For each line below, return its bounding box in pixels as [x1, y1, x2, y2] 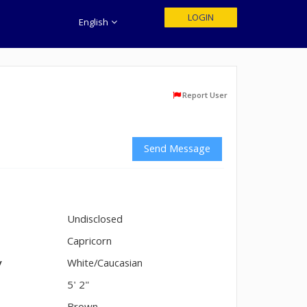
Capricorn [67, 234, 112, 251]
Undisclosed [67, 212, 123, 230]
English [79, 16, 111, 31]
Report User [182, 90, 228, 103]
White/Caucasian [67, 256, 143, 273]
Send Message [144, 141, 210, 159]
